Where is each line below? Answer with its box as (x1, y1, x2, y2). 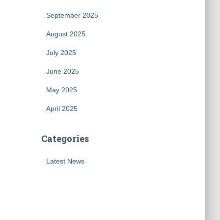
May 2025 (46, 86, 77, 94)
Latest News (46, 157, 84, 165)
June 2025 (46, 67, 79, 75)
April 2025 (46, 105, 78, 112)
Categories (41, 133, 89, 144)
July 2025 (46, 49, 76, 56)
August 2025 (46, 30, 85, 38)
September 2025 (46, 11, 98, 19)
